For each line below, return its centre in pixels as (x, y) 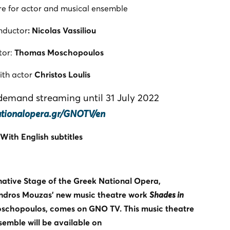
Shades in (166, 195)
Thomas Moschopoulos (59, 53)
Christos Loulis (63, 75)
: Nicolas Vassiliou (62, 31)
